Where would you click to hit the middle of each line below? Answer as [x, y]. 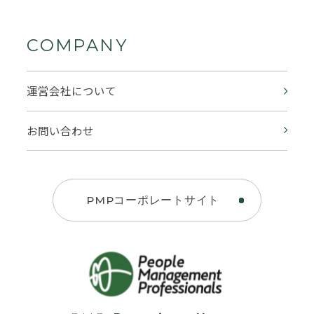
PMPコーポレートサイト [153, 200]
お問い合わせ [61, 130]
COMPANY [77, 46]
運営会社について [72, 91]
